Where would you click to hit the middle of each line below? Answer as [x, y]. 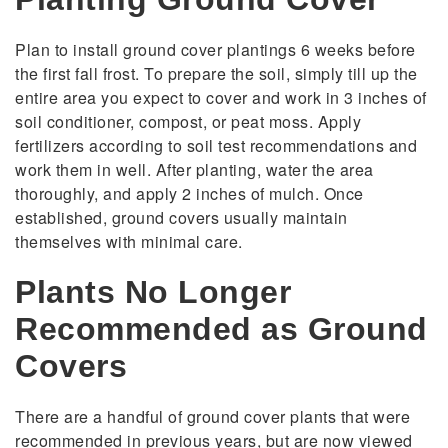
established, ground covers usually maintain [181, 218]
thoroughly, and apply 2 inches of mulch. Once [189, 194]
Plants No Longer [153, 292]
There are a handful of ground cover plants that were [212, 417]
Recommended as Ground [221, 329]
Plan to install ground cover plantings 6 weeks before [215, 50]
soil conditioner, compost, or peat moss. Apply [188, 122]
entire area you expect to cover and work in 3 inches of [221, 98]
